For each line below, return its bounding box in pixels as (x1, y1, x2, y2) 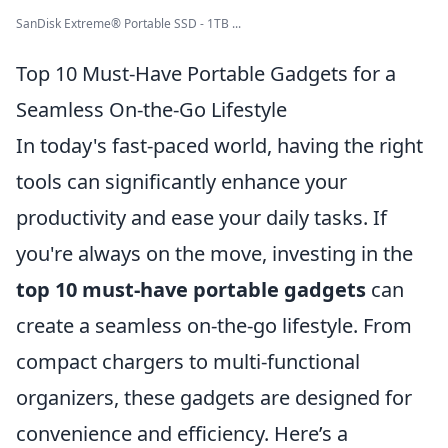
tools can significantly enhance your (16, 168, 347, 195)
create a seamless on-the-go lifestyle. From (16, 312, 412, 339)
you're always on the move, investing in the (16, 240, 413, 267)
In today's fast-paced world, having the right (16, 132, 423, 159)
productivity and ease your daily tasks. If (16, 204, 387, 231)
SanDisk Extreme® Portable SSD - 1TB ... (16, 15, 241, 32)
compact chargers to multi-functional (16, 348, 360, 375)
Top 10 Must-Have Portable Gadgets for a (16, 60, 396, 87)
